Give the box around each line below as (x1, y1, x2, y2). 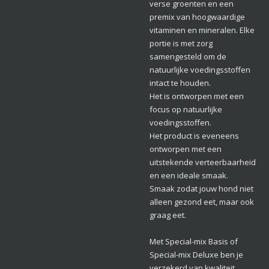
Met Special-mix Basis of (150, 236, 238, 247)
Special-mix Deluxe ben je (150, 249, 243, 261)
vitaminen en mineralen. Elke (150, 25, 255, 36)
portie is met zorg (150, 38, 213, 49)
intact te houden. (150, 77, 211, 89)
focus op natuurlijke (150, 104, 222, 115)
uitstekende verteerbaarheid (150, 157, 256, 168)
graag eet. (150, 210, 186, 221)
